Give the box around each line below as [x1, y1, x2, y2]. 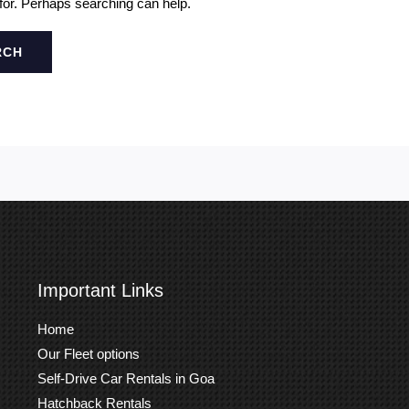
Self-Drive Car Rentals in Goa [37, 371, 215, 387]
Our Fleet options [37, 346, 140, 362]
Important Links [37, 280, 163, 301]
